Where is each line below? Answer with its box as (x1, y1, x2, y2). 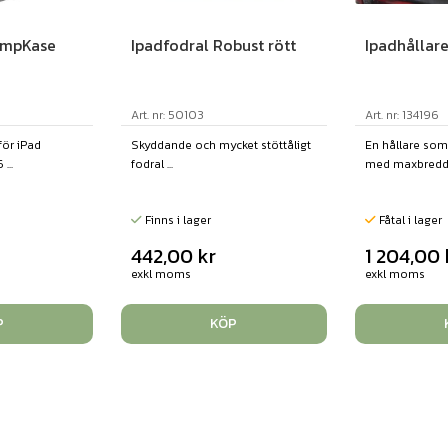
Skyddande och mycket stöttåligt (131, 136, 312, 155)
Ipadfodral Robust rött (131, 33, 297, 58)
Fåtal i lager (376, 211, 443, 230)
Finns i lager (142, 211, 212, 230)
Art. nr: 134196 (365, 106, 440, 125)
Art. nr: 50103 (131, 106, 205, 125)
